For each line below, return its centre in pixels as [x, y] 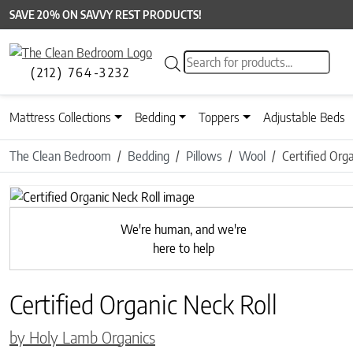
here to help [183, 248]
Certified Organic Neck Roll [143, 304]
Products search [223, 59]
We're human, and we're [183, 229]
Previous [108, 204]
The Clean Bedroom [60, 156]
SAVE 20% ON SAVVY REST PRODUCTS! [106, 15]
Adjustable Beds [305, 118]
